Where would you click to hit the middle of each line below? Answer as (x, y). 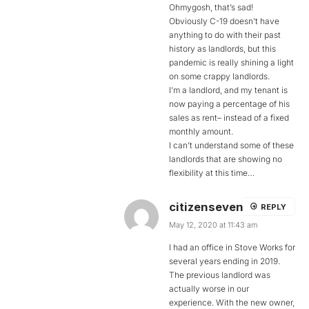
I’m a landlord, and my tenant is (228, 90)
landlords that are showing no (226, 159)
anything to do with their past (225, 34)
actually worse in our (209, 288)
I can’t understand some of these (231, 145)
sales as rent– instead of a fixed (229, 117)
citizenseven (206, 207)
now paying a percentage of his (229, 103)
